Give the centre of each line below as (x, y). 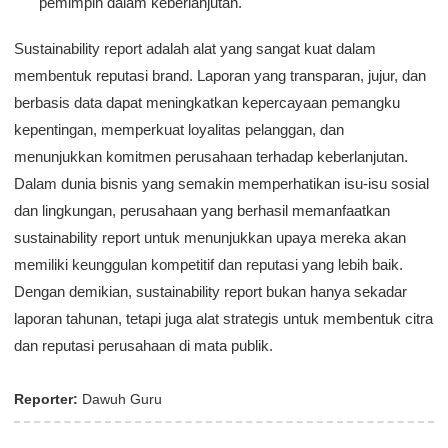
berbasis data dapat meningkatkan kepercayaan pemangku (207, 103)
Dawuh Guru (120, 399)
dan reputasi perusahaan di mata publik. (143, 346)
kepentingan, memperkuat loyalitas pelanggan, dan (179, 130)
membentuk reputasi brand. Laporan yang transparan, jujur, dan (220, 76)
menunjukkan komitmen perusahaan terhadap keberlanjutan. (211, 157)
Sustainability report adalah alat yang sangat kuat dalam (195, 49)
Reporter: (46, 399)
